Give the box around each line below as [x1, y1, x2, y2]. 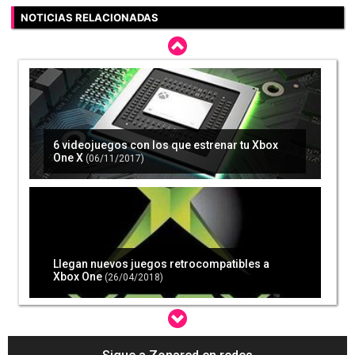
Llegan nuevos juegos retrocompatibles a [53, 258, 270, 271]
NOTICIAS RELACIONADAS [21, 11, 158, 25]
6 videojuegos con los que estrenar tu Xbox [53, 139, 279, 152]
